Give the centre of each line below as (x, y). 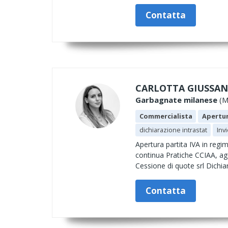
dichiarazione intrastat (173, 130)
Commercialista (166, 116)
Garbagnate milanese (176, 100)
